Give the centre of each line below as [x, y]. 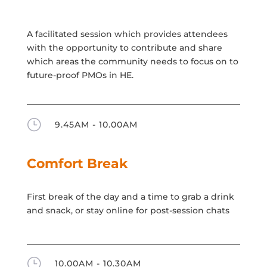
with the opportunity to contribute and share [124, 47]
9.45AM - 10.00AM [96, 124]
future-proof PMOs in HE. [80, 75]
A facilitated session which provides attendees [127, 34]
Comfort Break [77, 163]
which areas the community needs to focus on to [132, 61]
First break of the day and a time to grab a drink [130, 196]
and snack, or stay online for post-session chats [128, 210]
